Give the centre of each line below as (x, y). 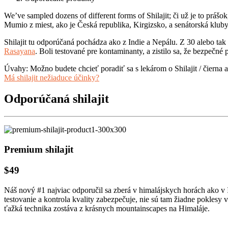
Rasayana (20, 51)
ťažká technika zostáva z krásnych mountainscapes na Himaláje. (107, 208)
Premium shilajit (39, 150)
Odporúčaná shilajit (56, 99)
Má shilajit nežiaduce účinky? (52, 77)
